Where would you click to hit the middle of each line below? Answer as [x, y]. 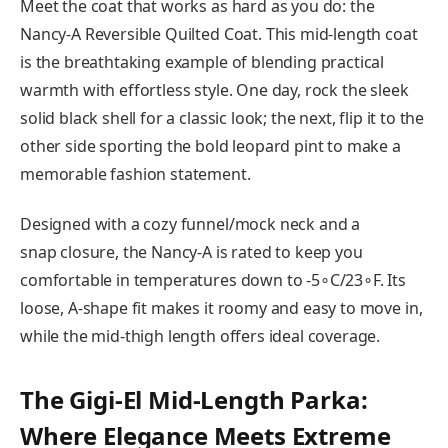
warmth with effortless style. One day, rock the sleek [214, 90]
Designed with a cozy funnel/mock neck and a [190, 224]
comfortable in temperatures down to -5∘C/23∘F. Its [213, 280]
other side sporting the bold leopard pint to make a [210, 146]
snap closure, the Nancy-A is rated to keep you [191, 252]
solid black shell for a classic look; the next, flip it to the [222, 118]
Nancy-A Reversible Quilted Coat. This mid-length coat [219, 34]
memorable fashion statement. [135, 174]
